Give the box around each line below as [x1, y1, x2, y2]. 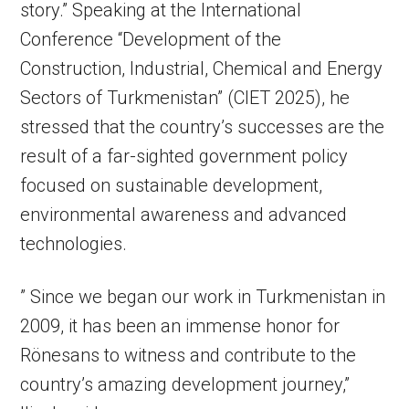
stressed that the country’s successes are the [20, 116, 385, 138]
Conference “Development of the [20, 28, 282, 50]
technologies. [20, 233, 128, 255]
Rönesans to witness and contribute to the [20, 344, 357, 366]
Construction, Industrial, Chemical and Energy [20, 58, 383, 79]
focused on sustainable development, [20, 174, 323, 196]
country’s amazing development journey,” [20, 373, 351, 395]
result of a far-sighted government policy [20, 145, 349, 167]
